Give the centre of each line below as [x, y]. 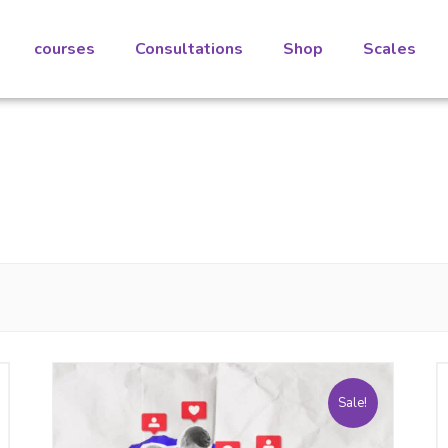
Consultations [189, 48]
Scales [390, 48]
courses [65, 48]
